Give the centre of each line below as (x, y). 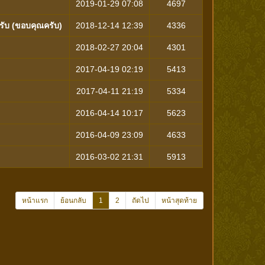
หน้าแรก (35, 201)
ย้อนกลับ (73, 201)
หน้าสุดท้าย (179, 201)
